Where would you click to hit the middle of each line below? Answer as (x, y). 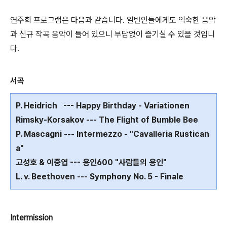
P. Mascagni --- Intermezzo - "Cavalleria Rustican (112, 134)
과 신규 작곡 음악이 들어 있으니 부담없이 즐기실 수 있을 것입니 (112, 34)
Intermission (31, 217)
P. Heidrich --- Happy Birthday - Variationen (103, 105)
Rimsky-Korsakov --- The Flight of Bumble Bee (107, 120)
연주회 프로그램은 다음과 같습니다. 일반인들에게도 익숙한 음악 (113, 20)
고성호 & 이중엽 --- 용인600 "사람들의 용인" (91, 162)
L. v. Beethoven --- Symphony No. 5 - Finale (100, 176)
